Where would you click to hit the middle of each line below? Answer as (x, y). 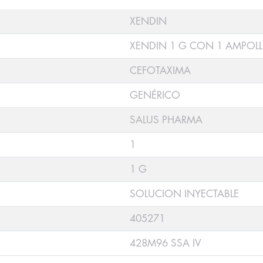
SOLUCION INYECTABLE (185, 194)
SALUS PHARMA (166, 120)
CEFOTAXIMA (161, 70)
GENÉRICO (155, 95)
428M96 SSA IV (166, 243)
